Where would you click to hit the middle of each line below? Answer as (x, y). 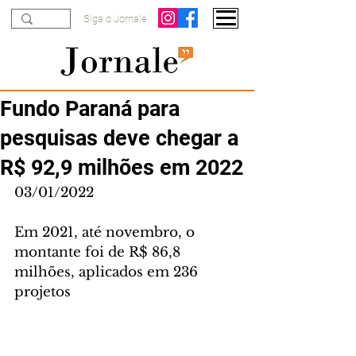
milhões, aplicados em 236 (108, 272)
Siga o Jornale (115, 19)
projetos (43, 292)
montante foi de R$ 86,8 (99, 252)
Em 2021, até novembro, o (106, 232)
